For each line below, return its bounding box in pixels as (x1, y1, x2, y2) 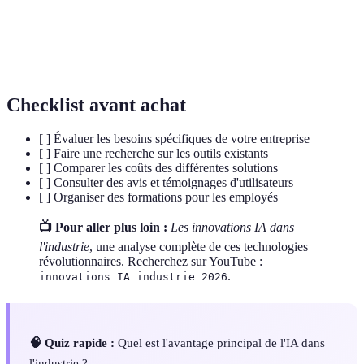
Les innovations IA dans (171, 220, 294, 235)
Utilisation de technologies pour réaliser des (123, 32, 323, 45)
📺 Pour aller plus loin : (39, 220, 167, 235)
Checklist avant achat (6, 93, 186, 115)
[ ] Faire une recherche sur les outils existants (39, 146, 268, 161)
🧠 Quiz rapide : (29, 335, 115, 349)
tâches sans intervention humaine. (123, 49, 276, 62)
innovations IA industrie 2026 (39, 271, 227, 284)
